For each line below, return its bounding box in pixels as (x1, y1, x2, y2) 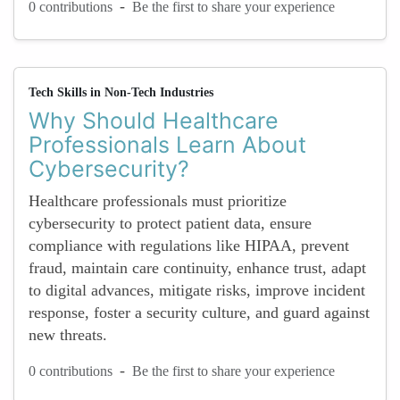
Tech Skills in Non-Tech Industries (29, 86, 213, 99)
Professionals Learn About (29, 131, 306, 158)
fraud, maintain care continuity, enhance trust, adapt (29, 259, 366, 277)
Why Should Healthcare (29, 107, 279, 134)
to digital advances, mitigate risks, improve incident (29, 281, 365, 299)
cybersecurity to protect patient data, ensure (29, 214, 312, 232)
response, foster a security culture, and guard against (29, 304, 370, 321)
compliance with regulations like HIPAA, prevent (29, 237, 349, 254)
